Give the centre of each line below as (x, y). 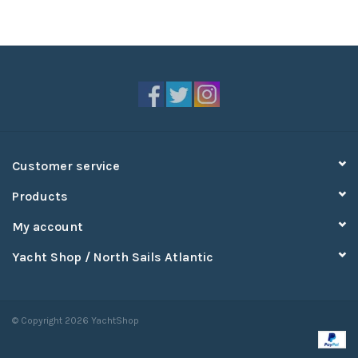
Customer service (66, 165)
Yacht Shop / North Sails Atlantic (113, 257)
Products (40, 196)
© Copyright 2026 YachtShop (76, 320)
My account (48, 226)
